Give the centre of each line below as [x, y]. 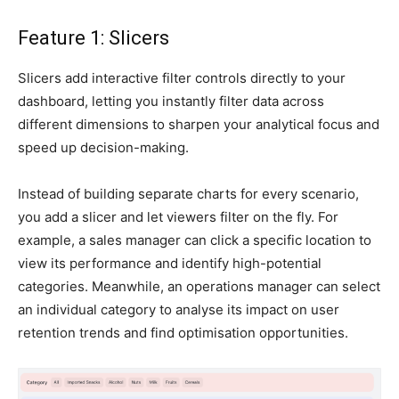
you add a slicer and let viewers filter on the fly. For [178, 217]
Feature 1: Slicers [94, 38]
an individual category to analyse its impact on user [179, 310]
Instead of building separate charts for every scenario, [188, 194]
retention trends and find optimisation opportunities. [183, 333]
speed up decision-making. [103, 148]
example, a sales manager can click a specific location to [195, 240]
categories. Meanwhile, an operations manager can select [199, 287]
